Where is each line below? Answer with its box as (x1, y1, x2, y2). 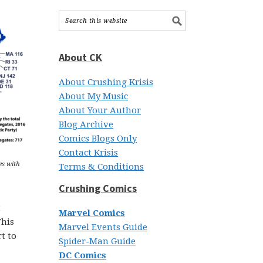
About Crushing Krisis (59, 77, 153, 87)
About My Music (59, 91, 128, 102)
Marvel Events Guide (59, 222, 147, 232)
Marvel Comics (59, 208, 125, 218)
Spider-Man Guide (59, 236, 136, 247)
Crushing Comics (59, 181, 137, 195)
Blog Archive (59, 119, 113, 130)
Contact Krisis (59, 147, 118, 158)
